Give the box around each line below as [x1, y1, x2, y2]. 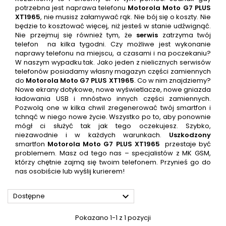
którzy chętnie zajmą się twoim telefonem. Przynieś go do [15, 157, 211, 167]
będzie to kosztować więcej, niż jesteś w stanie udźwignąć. [15, 21, 211, 31]
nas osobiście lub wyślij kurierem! [15, 166, 125, 177]
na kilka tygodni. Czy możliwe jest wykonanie [47, 39, 211, 49]
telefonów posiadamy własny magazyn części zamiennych [15, 67, 211, 77]
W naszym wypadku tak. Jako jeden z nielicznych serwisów [15, 58, 211, 68]
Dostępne [13, 191, 45, 201]
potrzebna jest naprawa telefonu [15, 3, 128, 13]
